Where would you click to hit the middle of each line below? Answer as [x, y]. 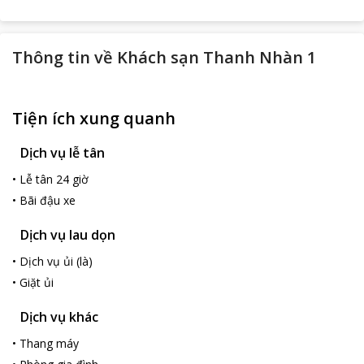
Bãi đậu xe [48, 200]
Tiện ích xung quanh [94, 118]
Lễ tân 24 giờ [54, 179]
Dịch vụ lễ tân [63, 153]
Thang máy [49, 343]
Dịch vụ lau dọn [68, 235]
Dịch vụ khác [59, 317]
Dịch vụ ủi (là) [56, 261]
